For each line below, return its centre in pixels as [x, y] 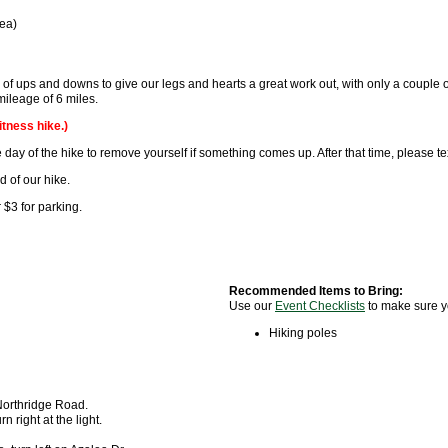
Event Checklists [320, 306]
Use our [252, 306]
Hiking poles [304, 333]
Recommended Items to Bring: [316, 291]
